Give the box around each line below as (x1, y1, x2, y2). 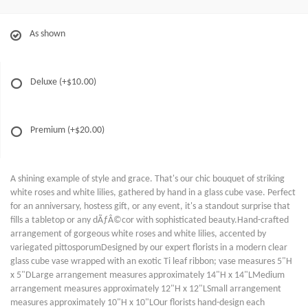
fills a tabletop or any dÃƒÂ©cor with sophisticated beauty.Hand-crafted (10, 215, 289, 226)
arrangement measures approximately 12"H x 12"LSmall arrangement (10, 284, 281, 295)
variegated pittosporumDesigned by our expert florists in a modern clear (10, 243, 287, 254)
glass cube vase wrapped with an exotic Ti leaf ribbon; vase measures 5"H (10, 256, 292, 267)
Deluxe (30, 77, 59, 88)
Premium (30, 125, 67, 136)
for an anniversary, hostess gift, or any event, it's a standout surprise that (10, 201, 290, 212)
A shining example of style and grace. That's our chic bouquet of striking (10, 174, 285, 185)
